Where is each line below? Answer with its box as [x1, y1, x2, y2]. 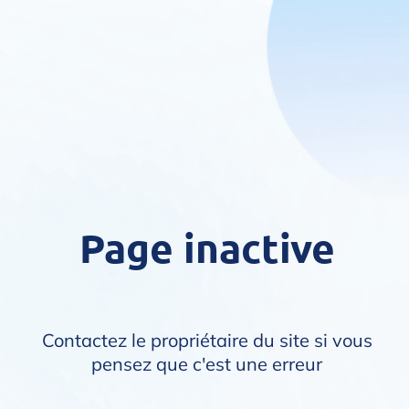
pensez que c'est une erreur [91, 352, 322, 375]
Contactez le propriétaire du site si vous [41, 329, 372, 351]
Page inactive [79, 223, 335, 273]
